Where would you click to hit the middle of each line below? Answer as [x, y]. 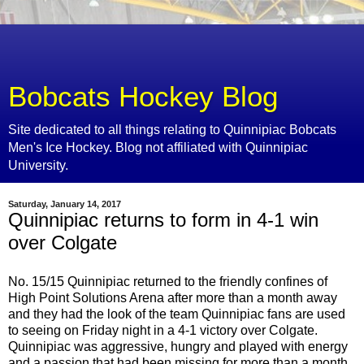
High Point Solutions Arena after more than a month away [173, 297]
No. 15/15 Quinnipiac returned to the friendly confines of [168, 281]
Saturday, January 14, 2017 [65, 204]
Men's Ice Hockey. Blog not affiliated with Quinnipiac [158, 147]
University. [38, 165]
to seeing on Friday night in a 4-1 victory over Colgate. [163, 330]
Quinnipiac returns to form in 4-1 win [163, 220]
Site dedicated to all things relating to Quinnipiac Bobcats [172, 130]
